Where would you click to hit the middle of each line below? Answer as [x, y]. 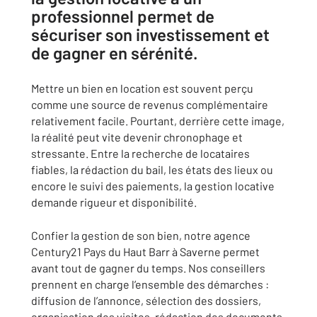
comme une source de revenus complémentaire [150, 104]
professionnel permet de [123, 16]
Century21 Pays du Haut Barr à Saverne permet [145, 252]
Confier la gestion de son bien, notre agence [141, 235]
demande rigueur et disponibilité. [114, 202]
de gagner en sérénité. [115, 53]
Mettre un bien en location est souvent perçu [142, 88]
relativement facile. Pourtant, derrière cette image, [158, 121]
